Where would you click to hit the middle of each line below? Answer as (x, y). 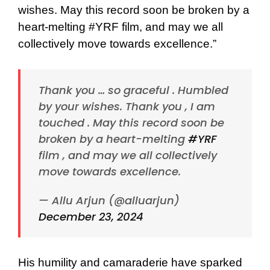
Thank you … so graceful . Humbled (133, 90)
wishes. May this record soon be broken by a (134, 10)
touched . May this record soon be (131, 122)
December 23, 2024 (91, 216)
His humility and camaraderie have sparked (130, 262)
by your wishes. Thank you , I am (127, 106)
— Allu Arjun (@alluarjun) (109, 200)
